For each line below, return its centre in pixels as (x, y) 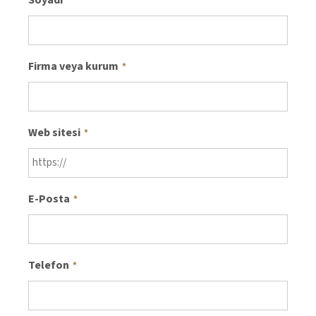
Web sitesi (54, 133)
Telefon (49, 266)
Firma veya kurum (73, 67)
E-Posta (49, 199)
